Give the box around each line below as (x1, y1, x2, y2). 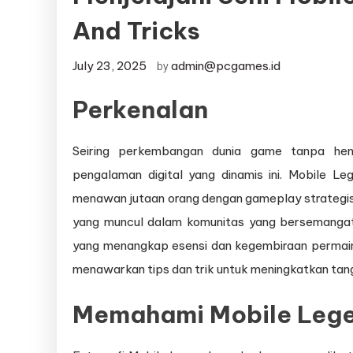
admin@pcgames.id (171, 58, 281, 74)
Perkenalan (72, 95, 208, 125)
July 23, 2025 (72, 58, 147, 74)
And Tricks (72, 16, 200, 46)
